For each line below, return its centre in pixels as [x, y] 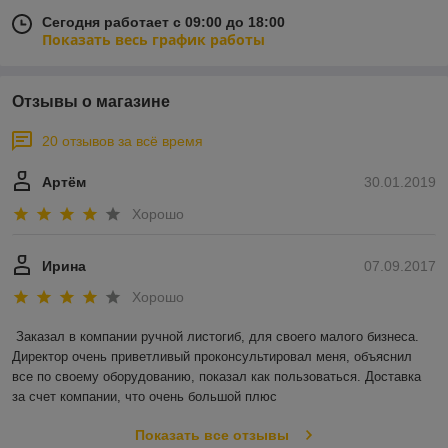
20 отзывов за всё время [122, 141]
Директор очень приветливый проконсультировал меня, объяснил [212, 357]
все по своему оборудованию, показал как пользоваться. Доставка [216, 377]
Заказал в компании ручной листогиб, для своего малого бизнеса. [217, 337]
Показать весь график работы [153, 40]
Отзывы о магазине [91, 102]
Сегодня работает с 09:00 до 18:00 [163, 22]
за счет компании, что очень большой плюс [144, 397]
